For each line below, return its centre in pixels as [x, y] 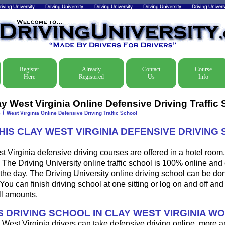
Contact [151, 69]
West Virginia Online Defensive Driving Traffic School [72, 113]
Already [91, 69]
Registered [91, 77]
